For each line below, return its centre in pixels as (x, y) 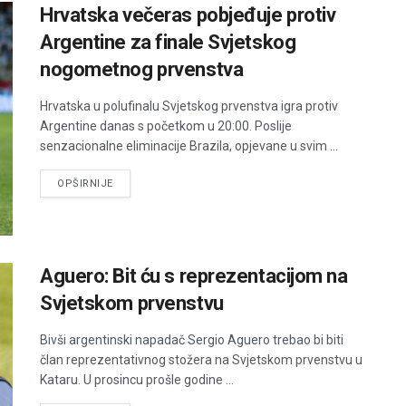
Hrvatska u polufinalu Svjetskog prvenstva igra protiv (189, 106)
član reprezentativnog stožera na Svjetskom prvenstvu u (201, 359)
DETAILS (134, 183)
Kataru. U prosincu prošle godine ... (137, 379)
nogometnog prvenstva (142, 70)
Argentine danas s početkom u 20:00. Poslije (166, 126)
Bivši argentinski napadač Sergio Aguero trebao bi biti (192, 339)
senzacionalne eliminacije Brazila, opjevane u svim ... (189, 146)
